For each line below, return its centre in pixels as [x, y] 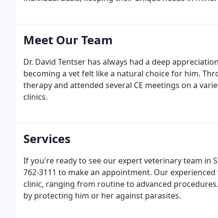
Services [47, 138]
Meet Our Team [68, 40]
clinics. [36, 97]
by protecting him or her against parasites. [102, 196]
